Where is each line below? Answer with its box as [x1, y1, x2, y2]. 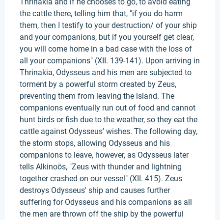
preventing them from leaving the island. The [20, 91, 174, 101]
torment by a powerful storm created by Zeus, [20, 80, 176, 89]
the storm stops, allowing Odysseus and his [20, 138, 170, 148]
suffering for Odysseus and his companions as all [20, 197, 192, 207]
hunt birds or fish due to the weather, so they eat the [20, 115, 197, 124]
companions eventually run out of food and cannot [20, 103, 195, 112]
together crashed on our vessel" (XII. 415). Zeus [20, 174, 182, 183]
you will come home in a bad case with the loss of [20, 44, 192, 54]
